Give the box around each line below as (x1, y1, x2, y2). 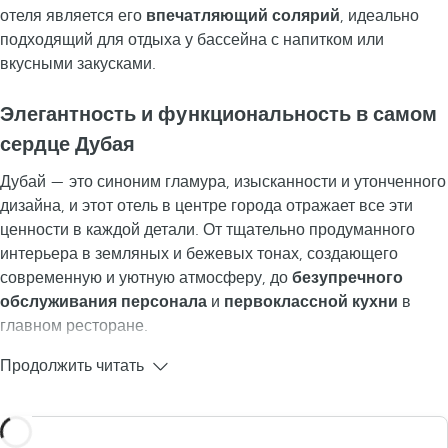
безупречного (292, 269, 403, 287)
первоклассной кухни (224, 293, 398, 311)
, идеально (340, 7, 419, 25)
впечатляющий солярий (146, 7, 340, 25)
